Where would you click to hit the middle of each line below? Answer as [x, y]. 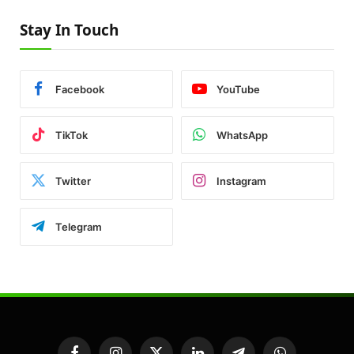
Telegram [79, 226]
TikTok [72, 135]
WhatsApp [242, 135]
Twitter [73, 181]
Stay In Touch [69, 30]
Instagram [241, 181]
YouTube [238, 89]
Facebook [80, 89]
